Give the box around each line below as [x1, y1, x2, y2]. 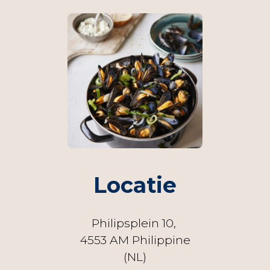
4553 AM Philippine [80, 233, 190, 247]
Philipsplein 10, [91, 216, 179, 230]
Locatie [93, 172, 177, 198]
